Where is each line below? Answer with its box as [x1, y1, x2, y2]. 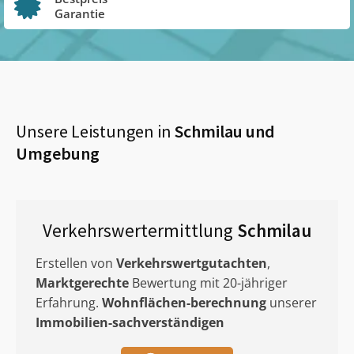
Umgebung [16, 142, 100, 164]
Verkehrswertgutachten [116, 254, 267, 272]
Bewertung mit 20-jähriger [129, 274, 288, 292]
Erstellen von [36, 254, 116, 272]
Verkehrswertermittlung [43, 219, 237, 242]
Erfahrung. [36, 294, 102, 311]
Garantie [55, 5, 105, 21]
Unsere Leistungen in [16, 120, 171, 142]
